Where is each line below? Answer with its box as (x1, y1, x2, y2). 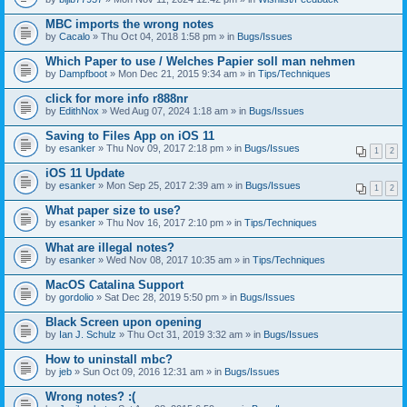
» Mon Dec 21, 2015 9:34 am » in (107, 67, 258, 79)
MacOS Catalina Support (45, 277, 184, 292)
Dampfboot (59, 67, 107, 79)
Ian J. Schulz (59, 328, 116, 340)
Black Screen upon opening (45, 314, 202, 329)
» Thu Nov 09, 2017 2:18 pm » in (95, 142, 244, 154)
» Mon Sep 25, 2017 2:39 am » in (95, 179, 245, 191)
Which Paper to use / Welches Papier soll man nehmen (45, 54, 355, 68)
